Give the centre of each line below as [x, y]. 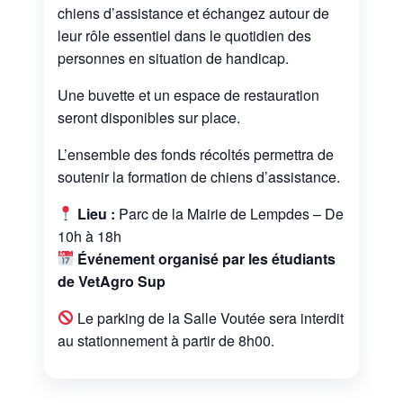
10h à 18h [89, 236]
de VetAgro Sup [111, 281]
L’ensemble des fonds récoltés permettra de [195, 154]
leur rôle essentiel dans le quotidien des [184, 35]
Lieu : [96, 213]
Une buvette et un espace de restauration [188, 94]
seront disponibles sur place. [148, 117]
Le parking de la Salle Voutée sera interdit [210, 318]
